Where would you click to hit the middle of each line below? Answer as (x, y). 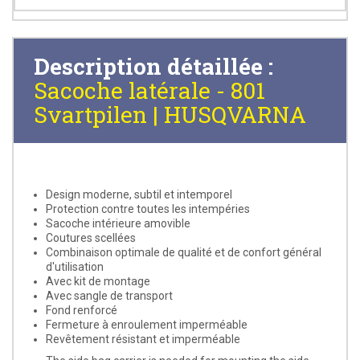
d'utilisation (75, 266)
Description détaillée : (153, 66)
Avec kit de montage (98, 281)
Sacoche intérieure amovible (118, 223)
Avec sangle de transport (109, 295)
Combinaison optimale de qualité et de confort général (184, 252)
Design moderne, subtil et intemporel (139, 194)
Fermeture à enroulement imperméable (147, 324)
